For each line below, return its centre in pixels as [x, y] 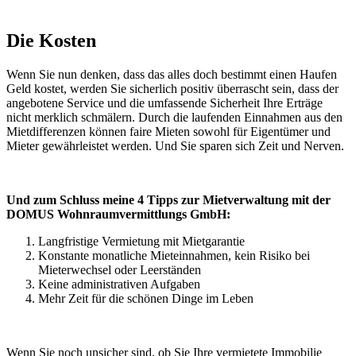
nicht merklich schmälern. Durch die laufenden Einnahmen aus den [174, 118]
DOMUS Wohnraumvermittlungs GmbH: [118, 215]
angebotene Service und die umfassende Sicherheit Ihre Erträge [164, 103]
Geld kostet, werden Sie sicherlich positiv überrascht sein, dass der [172, 89]
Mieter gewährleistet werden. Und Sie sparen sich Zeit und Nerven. [175, 146]
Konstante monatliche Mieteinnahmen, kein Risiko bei [174, 256]
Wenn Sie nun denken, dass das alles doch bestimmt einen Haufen [172, 75]
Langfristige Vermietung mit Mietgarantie [141, 242]
